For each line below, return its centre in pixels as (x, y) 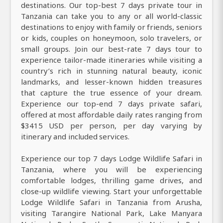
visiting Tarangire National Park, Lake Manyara (111, 213)
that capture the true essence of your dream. (111, 92)
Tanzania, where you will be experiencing (111, 169)
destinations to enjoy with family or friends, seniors (111, 27)
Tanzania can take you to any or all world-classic (111, 16)
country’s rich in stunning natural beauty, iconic (111, 70)
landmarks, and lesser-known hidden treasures (111, 81)
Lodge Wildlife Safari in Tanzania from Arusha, (111, 202)
